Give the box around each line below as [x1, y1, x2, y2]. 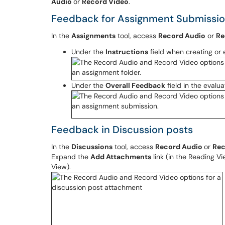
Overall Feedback [105, 81, 165, 90]
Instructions [105, 47, 148, 56]
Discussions [71, 142, 113, 151]
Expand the [51, 152, 90, 161]
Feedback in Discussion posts [51, 123, 193, 136]
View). [51, 162, 71, 171]
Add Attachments [90, 152, 151, 161]
